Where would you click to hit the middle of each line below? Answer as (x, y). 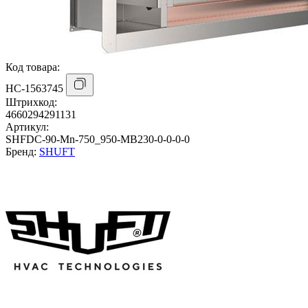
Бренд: (22, 151)
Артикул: (27, 126)
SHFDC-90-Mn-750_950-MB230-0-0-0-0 (98, 139)
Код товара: (33, 67)
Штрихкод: (31, 102)
